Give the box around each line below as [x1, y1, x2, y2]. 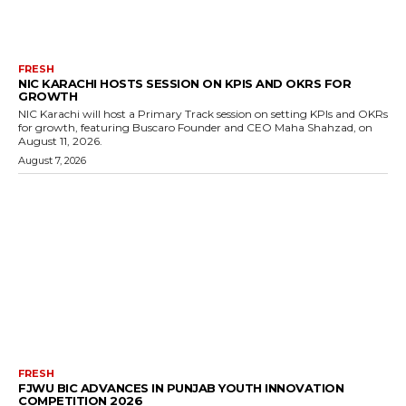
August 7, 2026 [18, 154, 86, 168]
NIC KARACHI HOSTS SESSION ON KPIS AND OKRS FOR [18, 76, 351, 92]
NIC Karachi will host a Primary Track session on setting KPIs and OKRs [18, 107, 388, 121]
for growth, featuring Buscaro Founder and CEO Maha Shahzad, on [18, 121, 372, 135]
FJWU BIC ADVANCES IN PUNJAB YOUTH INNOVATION [18, 380, 343, 395]
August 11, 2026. [18, 134, 102, 149]
